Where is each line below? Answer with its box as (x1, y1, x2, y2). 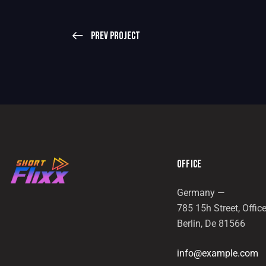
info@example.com (176, 247, 258, 259)
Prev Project (91, 29, 140, 42)
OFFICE (176, 157, 202, 170)
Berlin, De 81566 (176, 217, 245, 229)
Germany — (176, 186, 225, 198)
